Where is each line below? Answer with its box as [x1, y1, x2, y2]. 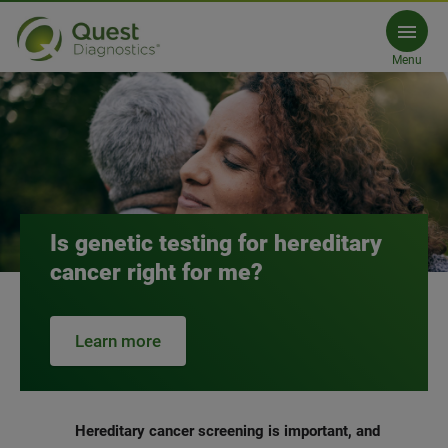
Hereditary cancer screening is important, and [74, 422, 380, 440]
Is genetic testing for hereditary [50, 230, 382, 257]
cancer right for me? [50, 259, 263, 286]
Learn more [75, 331, 161, 351]
